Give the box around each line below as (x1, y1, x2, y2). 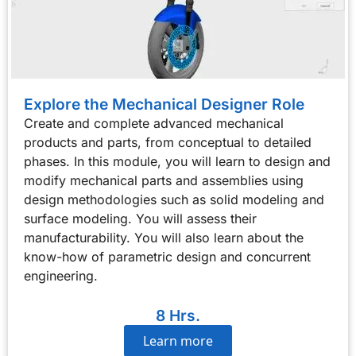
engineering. (24, 268, 98, 284)
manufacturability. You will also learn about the (24, 230, 304, 246)
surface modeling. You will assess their (24, 211, 257, 226)
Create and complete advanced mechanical (24, 115, 284, 131)
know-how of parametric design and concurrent (24, 249, 311, 265)
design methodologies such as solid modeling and (24, 192, 324, 207)
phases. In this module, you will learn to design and (24, 153, 331, 169)
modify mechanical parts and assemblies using (24, 172, 304, 188)
